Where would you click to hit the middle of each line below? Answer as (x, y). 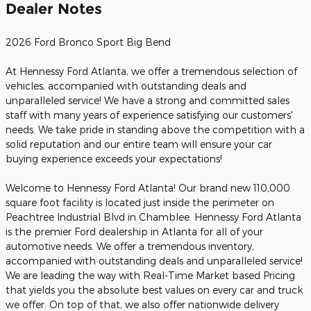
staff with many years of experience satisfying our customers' (149, 115)
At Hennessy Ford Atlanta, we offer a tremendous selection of (151, 71)
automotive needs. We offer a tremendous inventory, (130, 246)
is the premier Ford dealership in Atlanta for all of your (134, 231)
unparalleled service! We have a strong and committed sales (148, 100)
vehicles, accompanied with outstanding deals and (126, 85)
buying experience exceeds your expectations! (114, 158)
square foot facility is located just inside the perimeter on (140, 202)
